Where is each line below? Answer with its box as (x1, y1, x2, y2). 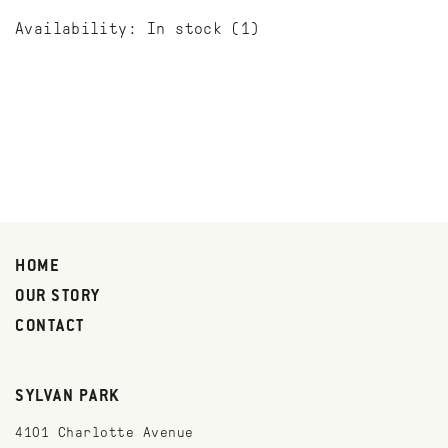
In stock (147, 20, 223, 37)
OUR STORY (15, 288, 101, 306)
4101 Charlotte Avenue (15, 425, 194, 440)
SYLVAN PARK (15, 388, 120, 406)
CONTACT (15, 318, 85, 336)
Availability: (15, 20, 137, 37)
